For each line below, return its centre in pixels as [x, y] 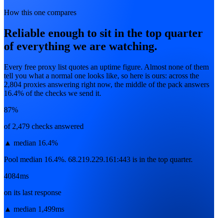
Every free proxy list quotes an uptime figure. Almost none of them [106, 67]
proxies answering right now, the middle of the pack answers [116, 84]
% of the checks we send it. [59, 93]
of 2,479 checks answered [44, 126]
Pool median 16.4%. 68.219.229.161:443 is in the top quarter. [98, 159]
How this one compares [40, 12]
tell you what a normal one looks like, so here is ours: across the [101, 75]
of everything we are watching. [81, 46]
